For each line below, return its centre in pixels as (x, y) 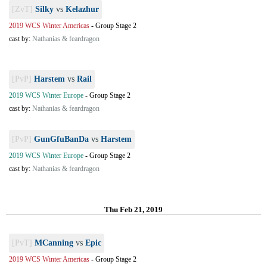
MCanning (54, 243)
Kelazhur (82, 9)
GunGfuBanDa (61, 139)
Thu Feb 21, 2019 (133, 209)
